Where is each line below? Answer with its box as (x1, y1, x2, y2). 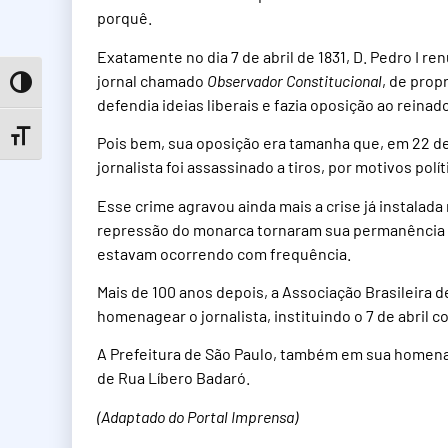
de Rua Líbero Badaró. (97, 368, 250, 388)
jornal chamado (97, 70, 207, 90)
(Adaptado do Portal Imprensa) (97, 406, 298, 426)
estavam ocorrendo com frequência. (97, 243, 351, 263)
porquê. (97, 8, 152, 28)
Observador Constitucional (207, 70, 382, 90)
